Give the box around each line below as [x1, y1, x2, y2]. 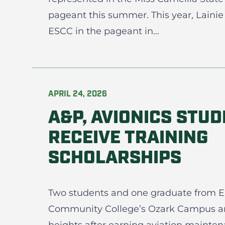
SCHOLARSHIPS [48, 150, 181, 168]
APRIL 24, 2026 [48, 90, 107, 98]
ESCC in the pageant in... [48, 26, 159, 37]
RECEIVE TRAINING [48, 130, 208, 148]
